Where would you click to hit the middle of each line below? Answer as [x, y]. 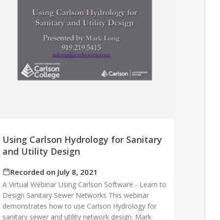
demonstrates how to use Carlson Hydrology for [80, 206]
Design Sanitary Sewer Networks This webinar [76, 195]
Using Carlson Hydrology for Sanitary [82, 139]
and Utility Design [41, 151]
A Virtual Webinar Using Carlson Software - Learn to [85, 184]
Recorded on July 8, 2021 [54, 172]
